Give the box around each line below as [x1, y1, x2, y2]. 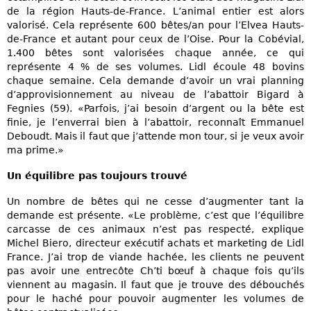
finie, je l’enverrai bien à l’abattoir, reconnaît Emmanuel [7, 116, 304, 128]
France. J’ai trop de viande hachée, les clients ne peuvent [7, 251, 304, 263]
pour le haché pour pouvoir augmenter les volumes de [7, 293, 304, 305]
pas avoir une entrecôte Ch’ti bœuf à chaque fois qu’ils [7, 265, 304, 277]
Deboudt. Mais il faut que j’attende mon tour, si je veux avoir [7, 130, 304, 142]
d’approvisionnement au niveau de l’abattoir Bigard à [7, 88, 304, 100]
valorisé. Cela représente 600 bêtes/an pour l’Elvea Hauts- [7, 19, 304, 31]
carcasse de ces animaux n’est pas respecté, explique [7, 224, 304, 235]
